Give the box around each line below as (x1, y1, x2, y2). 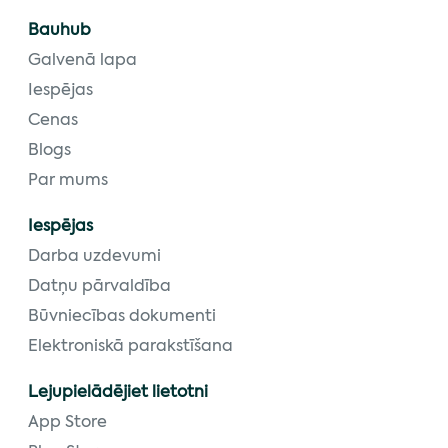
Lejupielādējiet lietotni (28, 385, 208, 402)
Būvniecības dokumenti (28, 309, 216, 326)
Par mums (28, 173, 108, 190)
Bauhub (28, 23, 91, 40)
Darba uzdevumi (28, 249, 161, 266)
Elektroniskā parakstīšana (28, 339, 233, 356)
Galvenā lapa (28, 53, 137, 70)
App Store (28, 415, 107, 432)
